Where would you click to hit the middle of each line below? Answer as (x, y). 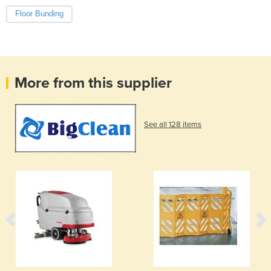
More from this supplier (93, 83)
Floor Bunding (39, 14)
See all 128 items (173, 125)
